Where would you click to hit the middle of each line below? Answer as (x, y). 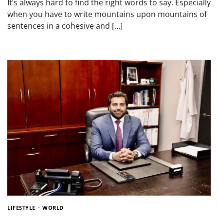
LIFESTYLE (21, 207)
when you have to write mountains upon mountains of (107, 14)
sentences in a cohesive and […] (65, 26)
